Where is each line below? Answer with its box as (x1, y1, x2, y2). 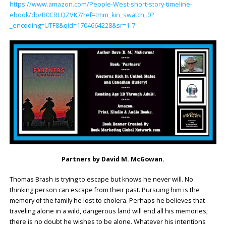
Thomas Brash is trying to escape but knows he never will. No (9, 175, 193, 184)
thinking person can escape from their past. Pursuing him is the (9, 185, 200, 194)
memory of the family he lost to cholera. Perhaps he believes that (9, 196, 205, 205)
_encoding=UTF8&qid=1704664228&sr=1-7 (9, 21, 135, 30)
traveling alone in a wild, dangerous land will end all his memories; (9, 206, 208, 215)
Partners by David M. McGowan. (62, 154, 164, 163)
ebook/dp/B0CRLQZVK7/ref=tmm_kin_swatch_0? (9, 11, 154, 20)
